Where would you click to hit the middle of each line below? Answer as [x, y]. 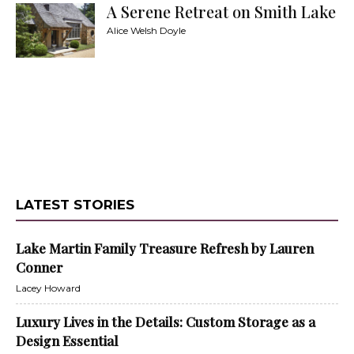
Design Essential [67, 341]
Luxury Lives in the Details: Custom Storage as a [166, 322]
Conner [39, 267]
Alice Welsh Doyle [146, 30]
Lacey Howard [48, 288]
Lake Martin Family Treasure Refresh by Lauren [165, 248]
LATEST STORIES [75, 205]
